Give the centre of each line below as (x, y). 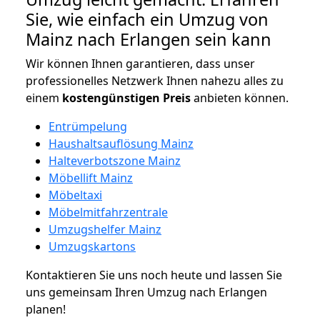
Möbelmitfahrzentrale (108, 212)
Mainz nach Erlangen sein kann (149, 39)
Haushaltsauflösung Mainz (121, 143)
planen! (46, 309)
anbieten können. (240, 97)
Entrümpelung (88, 126)
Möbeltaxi (75, 195)
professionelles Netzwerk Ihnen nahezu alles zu (155, 80)
